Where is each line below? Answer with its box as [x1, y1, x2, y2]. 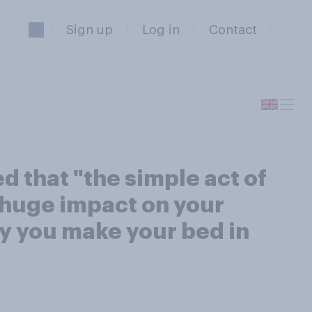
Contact [208, 24, 257, 36]
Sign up [65, 24, 113, 36]
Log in [141, 24, 180, 36]
